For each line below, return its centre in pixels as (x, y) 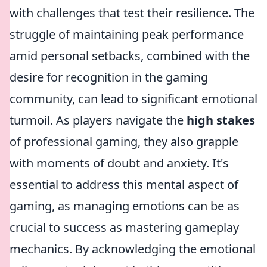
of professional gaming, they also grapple (124, 142)
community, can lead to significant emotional (133, 99)
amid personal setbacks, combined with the (130, 56)
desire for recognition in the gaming (109, 77)
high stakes (221, 120)
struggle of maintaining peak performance (127, 34)
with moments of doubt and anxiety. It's (119, 163)
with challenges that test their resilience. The (132, 13)
